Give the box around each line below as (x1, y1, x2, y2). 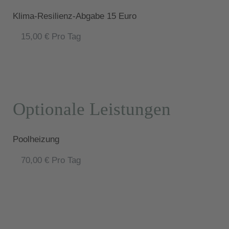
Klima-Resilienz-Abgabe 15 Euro (12, 11, 136, 21)
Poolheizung (12, 134, 59, 145)
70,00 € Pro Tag (21, 155, 81, 165)
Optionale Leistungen (12, 99, 171, 120)
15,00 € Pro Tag (21, 32, 81, 42)
